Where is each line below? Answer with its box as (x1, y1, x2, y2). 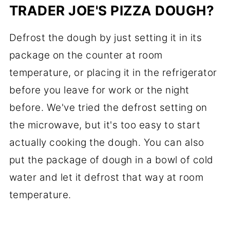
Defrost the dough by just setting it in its (9, 31, 202, 44)
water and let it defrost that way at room (9, 171, 204, 183)
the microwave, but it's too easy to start (9, 119, 201, 131)
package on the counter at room (9, 49, 163, 61)
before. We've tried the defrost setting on (9, 101, 207, 113)
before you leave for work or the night (9, 84, 189, 96)
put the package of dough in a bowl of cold (9, 154, 214, 166)
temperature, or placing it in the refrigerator (9, 66, 217, 79)
